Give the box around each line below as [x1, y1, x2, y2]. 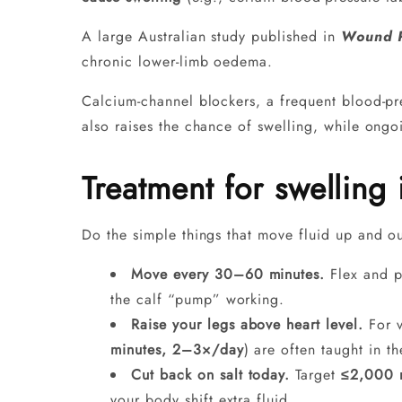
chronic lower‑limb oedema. [82, 50, 279, 72]
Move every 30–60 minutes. [131, 263, 326, 284]
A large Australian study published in [82, 25, 341, 47]
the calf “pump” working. [110, 288, 285, 310]
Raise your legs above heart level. [131, 313, 363, 335]
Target [290, 363, 341, 385]
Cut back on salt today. [131, 363, 291, 385]
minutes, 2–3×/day [110, 338, 244, 360]
